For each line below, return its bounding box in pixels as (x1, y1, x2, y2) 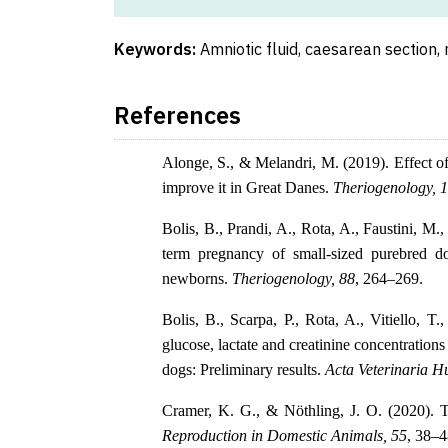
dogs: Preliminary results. (162, 361, 325, 379)
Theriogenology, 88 (232, 270, 355, 288)
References (114, 99, 241, 132)
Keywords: (114, 39, 200, 60)
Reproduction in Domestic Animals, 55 (162, 427, 407, 445)
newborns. (162, 270, 232, 288)
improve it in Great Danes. (162, 179, 333, 197)
